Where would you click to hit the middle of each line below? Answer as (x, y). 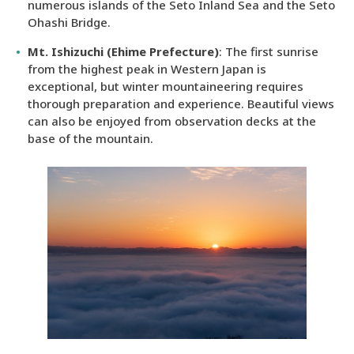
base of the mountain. (90, 138)
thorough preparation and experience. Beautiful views (181, 103)
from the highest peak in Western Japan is (147, 68)
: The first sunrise (269, 51)
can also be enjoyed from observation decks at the (172, 121)
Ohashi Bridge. (69, 22)
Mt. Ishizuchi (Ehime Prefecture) (123, 51)
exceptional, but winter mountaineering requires (166, 86)
